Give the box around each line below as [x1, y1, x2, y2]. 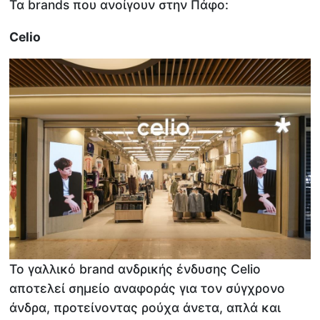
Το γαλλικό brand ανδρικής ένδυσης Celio [9, 261, 261, 276]
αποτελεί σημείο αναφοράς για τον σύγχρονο [9, 280, 286, 296]
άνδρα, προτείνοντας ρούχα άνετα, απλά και [9, 299, 281, 315]
